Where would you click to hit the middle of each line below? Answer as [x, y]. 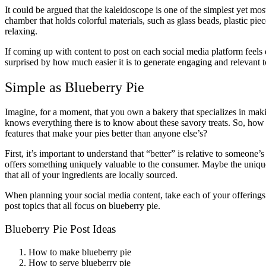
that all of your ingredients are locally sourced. [91, 175]
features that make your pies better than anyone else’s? [107, 134]
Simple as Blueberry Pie [75, 87]
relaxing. [22, 31]
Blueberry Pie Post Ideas [60, 229]
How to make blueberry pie [80, 252]
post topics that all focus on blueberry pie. [83, 206]
